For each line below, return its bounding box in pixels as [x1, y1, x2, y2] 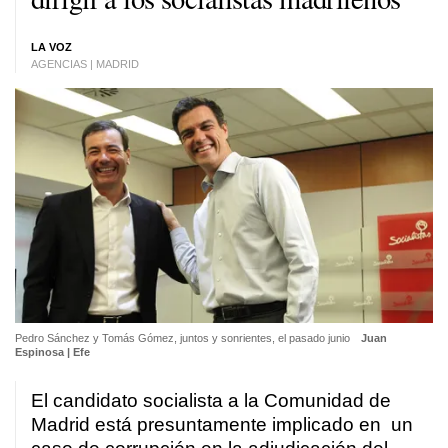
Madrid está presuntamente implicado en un [31, 413, 413, 435]
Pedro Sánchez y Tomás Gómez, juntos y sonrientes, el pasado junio [15, 331, 353, 344]
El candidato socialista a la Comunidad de [31, 389, 391, 411]
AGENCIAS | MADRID [31, 58, 139, 70]
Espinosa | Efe [15, 345, 90, 358]
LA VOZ [31, 41, 72, 53]
